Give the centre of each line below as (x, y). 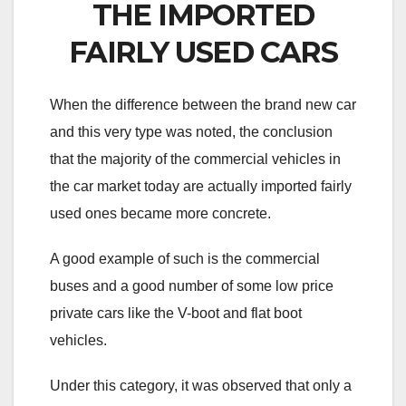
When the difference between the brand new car (203, 104)
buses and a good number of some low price (192, 285)
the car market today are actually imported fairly (201, 186)
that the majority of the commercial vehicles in (195, 159)
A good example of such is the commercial (185, 258)
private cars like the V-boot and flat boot (176, 313)
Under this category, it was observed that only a (201, 385)
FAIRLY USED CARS (203, 53)
